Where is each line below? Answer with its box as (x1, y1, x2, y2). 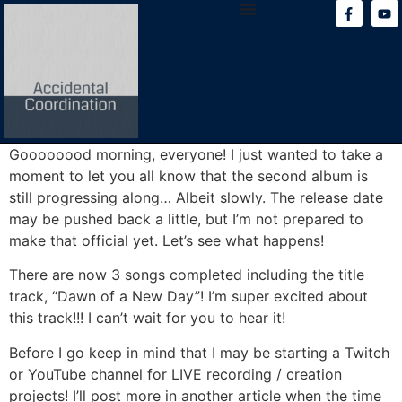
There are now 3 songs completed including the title (9, 266, 364, 284)
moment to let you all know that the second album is (9, 166, 368, 185)
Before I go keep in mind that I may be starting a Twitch (9, 343, 389, 362)
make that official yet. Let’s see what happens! (9, 231, 324, 249)
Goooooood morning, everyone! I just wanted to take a (9, 144, 383, 163)
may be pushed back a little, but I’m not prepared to (9, 209, 363, 228)
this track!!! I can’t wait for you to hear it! (9, 309, 285, 328)
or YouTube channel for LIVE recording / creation (9, 364, 342, 383)
